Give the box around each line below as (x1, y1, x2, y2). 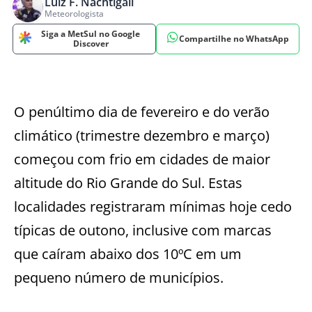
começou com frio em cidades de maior (14, 150, 270, 169)
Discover (72, 38, 109, 49)
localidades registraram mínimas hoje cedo (14, 197, 292, 216)
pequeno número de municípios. (14, 268, 224, 287)
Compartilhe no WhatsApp (179, 33, 289, 45)
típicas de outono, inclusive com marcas (14, 221, 272, 240)
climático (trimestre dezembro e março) (14, 126, 270, 145)
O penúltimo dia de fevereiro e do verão (14, 102, 270, 121)
